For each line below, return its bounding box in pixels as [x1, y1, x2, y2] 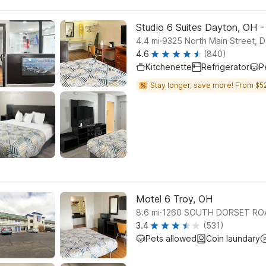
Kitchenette [145, 62, 192, 72]
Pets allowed [145, 233, 197, 243]
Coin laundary [206, 233, 260, 243]
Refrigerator [201, 62, 249, 72]
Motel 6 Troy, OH [136, 193, 213, 205]
